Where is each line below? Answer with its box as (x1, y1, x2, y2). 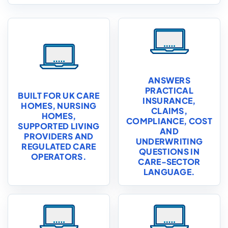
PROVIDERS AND (24, 131, 94, 141)
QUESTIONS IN (139, 146, 199, 157)
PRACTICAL (145, 85, 193, 96)
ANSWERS (148, 75, 191, 85)
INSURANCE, (142, 95, 196, 106)
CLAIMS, (151, 105, 188, 116)
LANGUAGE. (143, 166, 195, 177)
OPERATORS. (31, 151, 87, 162)
